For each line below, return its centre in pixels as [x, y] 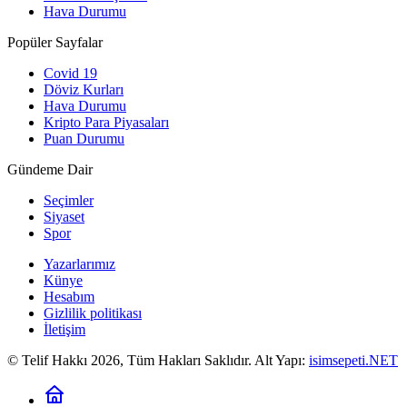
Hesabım [69, 296]
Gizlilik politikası [93, 313]
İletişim [65, 329]
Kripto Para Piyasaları [106, 122]
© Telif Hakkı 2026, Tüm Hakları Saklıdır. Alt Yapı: [158, 360]
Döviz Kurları [84, 89]
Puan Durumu [84, 138]
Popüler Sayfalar [55, 42]
